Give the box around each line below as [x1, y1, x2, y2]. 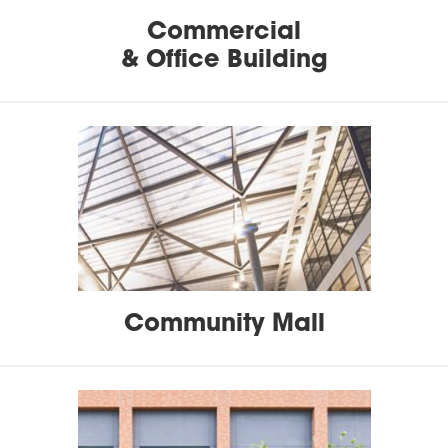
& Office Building [120, 42, 328, 74]
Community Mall [123, 306, 325, 338]
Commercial [147, 14, 301, 46]
